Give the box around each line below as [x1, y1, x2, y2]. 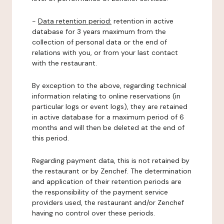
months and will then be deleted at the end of [32, 123, 184, 132]
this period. [32, 133, 69, 142]
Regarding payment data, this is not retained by [32, 156, 189, 165]
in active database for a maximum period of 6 [32, 112, 184, 121]
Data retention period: [38, 16, 111, 25]
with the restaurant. [32, 58, 97, 67]
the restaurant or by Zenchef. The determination [32, 166, 191, 175]
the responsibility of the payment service [32, 187, 168, 196]
